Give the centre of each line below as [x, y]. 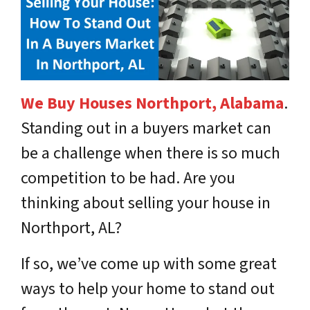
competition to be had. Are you [128, 178]
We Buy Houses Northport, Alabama [152, 103]
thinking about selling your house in [146, 203]
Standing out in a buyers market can [146, 128]
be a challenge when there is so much [151, 153]
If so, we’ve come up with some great [149, 264]
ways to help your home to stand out [148, 289]
